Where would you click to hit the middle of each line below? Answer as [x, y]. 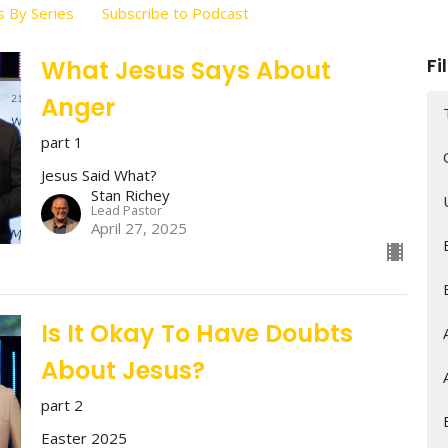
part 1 [61, 142]
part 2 [61, 405]
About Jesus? [122, 371]
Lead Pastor [126, 210]
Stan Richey [130, 195]
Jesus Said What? [98, 175]
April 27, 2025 [138, 228]
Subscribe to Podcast [175, 13]
